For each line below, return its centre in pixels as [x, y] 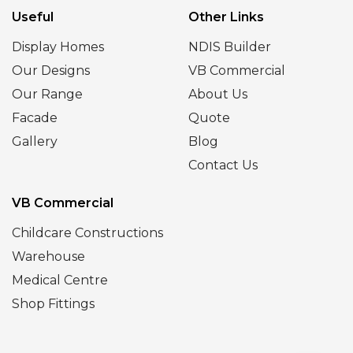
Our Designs [51, 70]
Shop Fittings [53, 303]
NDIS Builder [230, 46]
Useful [33, 17]
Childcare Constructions [87, 232]
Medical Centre [60, 280]
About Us [218, 94]
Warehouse [48, 256]
